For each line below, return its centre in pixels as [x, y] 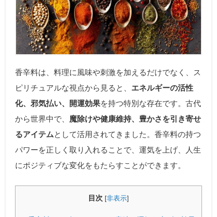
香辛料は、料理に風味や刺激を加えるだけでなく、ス [108, 72]
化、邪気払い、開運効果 [58, 103]
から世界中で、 [42, 119]
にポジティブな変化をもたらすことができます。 [100, 165]
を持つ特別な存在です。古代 [151, 103]
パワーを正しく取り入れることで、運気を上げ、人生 [108, 150]
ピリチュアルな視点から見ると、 [73, 88]
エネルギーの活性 [162, 88]
